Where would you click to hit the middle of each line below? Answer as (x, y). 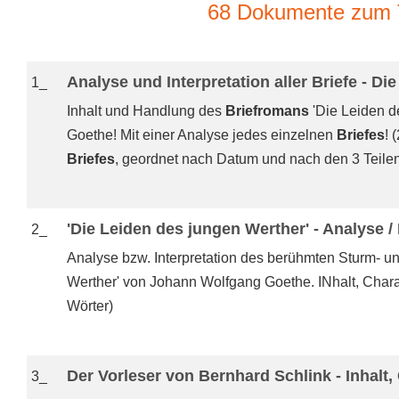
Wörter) (90, 306)
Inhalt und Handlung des (146, 111)
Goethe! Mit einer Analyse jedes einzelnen (202, 135)
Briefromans (267, 111)
